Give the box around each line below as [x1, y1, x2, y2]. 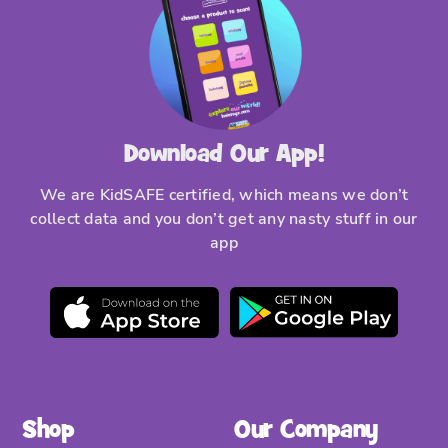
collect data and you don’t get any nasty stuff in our [30, 208, 418, 231]
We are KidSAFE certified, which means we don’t [39, 184, 409, 207]
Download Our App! [123, 139, 325, 170]
